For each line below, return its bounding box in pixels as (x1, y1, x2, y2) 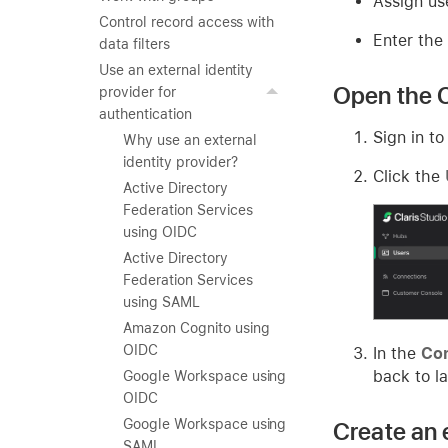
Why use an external (123, 132, 257, 148)
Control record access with (99, 14, 275, 30)
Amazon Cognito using (123, 320, 270, 336)
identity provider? (123, 154, 238, 170)
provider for (99, 84, 176, 100)
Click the (373, 166, 445, 186)
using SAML (123, 294, 200, 310)
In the (373, 343, 421, 363)
